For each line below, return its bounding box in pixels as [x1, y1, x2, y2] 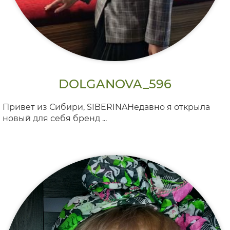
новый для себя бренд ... [3, 113, 107, 123]
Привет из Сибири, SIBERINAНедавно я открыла [3, 102, 210, 112]
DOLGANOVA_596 [59, 76, 171, 91]
